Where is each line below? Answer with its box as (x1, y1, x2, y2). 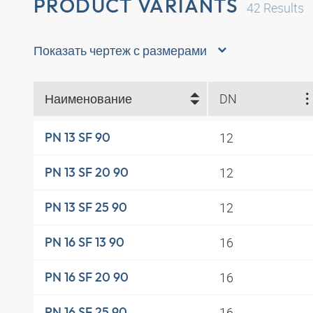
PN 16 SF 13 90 (45, 234, 124, 251)
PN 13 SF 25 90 (45, 199, 127, 216)
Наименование (45, 90, 132, 108)
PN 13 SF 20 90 (45, 164, 129, 181)
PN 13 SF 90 (45, 129, 110, 146)
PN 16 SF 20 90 (45, 269, 129, 286)
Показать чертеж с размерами (34, 41, 207, 59)
